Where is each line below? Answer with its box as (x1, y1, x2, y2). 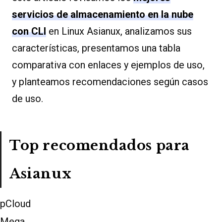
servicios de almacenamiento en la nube (12, 8, 193, 20)
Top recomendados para (9, 137, 190, 154)
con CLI (12, 25, 46, 37)
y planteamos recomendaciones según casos (12, 75, 208, 88)
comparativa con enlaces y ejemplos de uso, (12, 58, 205, 71)
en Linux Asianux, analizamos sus (46, 25, 192, 37)
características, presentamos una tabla (12, 42, 180, 54)
